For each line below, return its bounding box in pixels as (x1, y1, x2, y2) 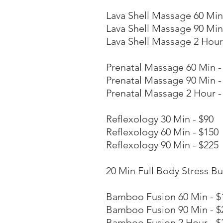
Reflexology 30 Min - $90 (106, 113, 214, 125)
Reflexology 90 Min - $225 (106, 139, 219, 151)
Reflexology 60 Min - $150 (106, 126, 219, 138)
